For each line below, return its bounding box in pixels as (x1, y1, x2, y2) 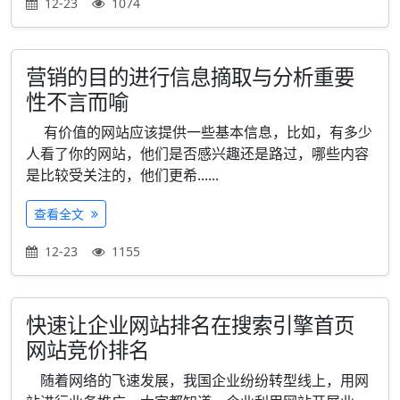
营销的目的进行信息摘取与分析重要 (26, 62, 354, 91)
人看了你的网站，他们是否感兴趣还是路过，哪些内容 (26, 144, 369, 163)
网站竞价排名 (26, 336, 149, 364)
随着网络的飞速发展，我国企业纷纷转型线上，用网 (26, 371, 369, 390)
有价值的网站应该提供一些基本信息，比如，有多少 (26, 122, 372, 142)
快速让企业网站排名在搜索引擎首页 (26, 311, 354, 339)
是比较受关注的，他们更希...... (26, 165, 219, 185)
